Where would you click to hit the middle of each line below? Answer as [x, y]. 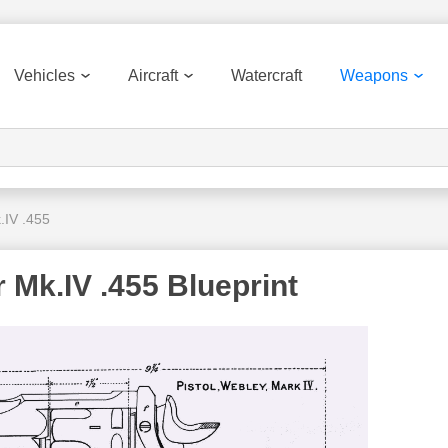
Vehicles [44, 75]
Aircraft [153, 75]
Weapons [374, 75]
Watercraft [266, 75]
